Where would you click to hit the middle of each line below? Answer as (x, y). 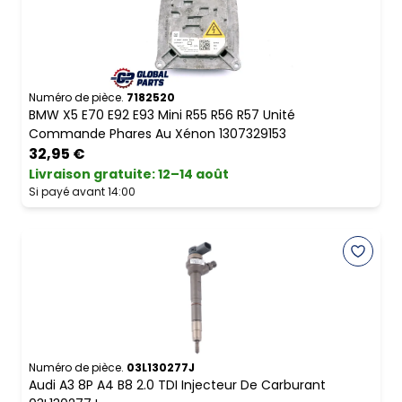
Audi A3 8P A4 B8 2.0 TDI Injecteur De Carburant (177, 385)
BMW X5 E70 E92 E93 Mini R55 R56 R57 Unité (162, 115)
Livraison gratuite (90, 175)
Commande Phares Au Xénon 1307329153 (157, 134)
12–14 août (193, 175)
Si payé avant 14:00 (82, 192)
